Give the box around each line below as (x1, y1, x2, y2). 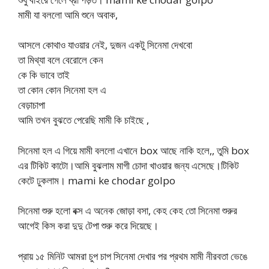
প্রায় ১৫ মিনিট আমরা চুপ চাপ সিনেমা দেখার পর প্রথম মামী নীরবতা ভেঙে (18, 249, 247, 263)
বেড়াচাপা (18, 98, 45, 112)
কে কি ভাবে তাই (18, 68, 70, 82)
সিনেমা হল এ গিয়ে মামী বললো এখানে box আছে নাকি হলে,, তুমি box (18, 143, 249, 157)
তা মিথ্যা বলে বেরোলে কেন (18, 53, 103, 67)
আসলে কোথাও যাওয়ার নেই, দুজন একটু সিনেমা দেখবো (18, 38, 192, 52)
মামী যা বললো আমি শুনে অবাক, (18, 7, 118, 22)
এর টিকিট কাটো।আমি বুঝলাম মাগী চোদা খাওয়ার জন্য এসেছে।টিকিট (18, 158, 239, 172)
